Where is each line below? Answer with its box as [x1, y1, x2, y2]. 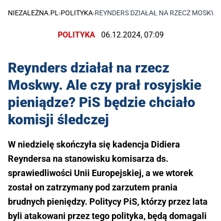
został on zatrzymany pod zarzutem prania [8, 182, 178, 193]
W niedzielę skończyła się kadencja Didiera [8, 139, 180, 150]
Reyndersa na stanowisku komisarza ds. [8, 153, 168, 164]
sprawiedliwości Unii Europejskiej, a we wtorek [8, 168, 193, 179]
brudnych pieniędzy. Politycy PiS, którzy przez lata [8, 196, 208, 207]
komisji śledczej [8, 111, 109, 128]
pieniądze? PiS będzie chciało [8, 94, 195, 111]
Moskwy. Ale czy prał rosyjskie [8, 77, 201, 94]
